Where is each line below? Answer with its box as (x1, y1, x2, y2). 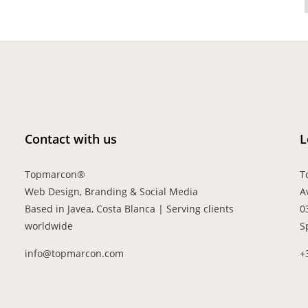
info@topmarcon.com (24, 247, 124, 260)
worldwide (24, 219, 73, 232)
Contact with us (24, 131, 117, 147)
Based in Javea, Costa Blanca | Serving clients (24, 202, 234, 215)
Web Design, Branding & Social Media (24, 185, 198, 198)
